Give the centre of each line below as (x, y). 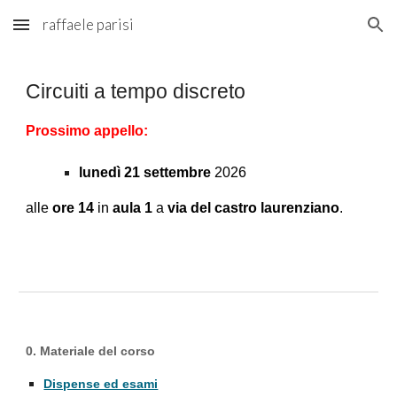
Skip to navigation (327, 33)
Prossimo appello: (87, 131)
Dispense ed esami (101, 383)
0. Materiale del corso (91, 351)
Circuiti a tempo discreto (136, 91)
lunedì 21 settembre (147, 172)
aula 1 (133, 208)
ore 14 (74, 208)
